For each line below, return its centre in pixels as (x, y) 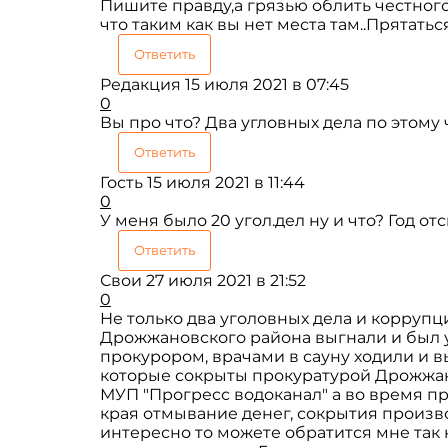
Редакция (140, 84)
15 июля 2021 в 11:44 (226, 182)
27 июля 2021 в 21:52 (226, 280)
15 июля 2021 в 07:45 (267, 84)
